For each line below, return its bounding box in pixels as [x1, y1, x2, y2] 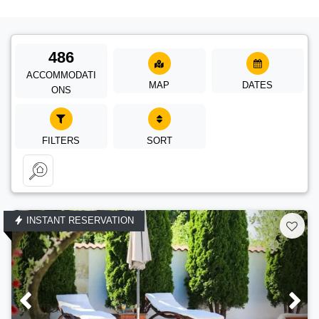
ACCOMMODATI [26, 70, 96, 81]
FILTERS [42, 135, 80, 147]
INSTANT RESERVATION [23, 215, 134, 226]
